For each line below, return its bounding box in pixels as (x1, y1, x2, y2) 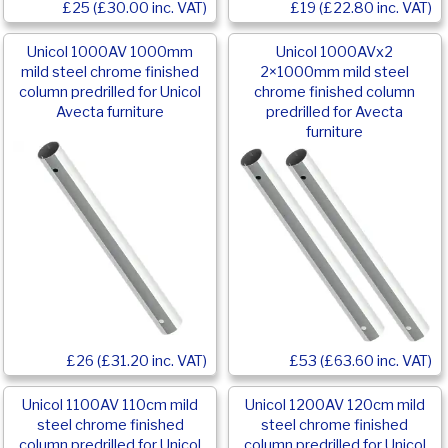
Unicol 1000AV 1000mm (27, 42, 194, 61)
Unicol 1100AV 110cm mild (22, 395, 199, 414)
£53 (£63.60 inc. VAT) (289, 351, 432, 370)
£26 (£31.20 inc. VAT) (66, 351, 208, 370)
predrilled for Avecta (266, 102, 404, 121)
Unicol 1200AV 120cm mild (244, 395, 425, 414)
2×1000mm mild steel (260, 62, 410, 81)
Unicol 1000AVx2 (276, 42, 394, 61)
